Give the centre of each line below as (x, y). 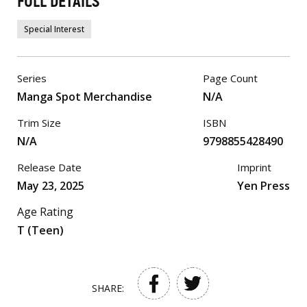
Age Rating (45, 212)
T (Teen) (40, 230)
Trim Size (39, 123)
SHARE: (108, 288)
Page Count (230, 78)
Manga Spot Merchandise (85, 97)
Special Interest (54, 29)
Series (32, 78)
